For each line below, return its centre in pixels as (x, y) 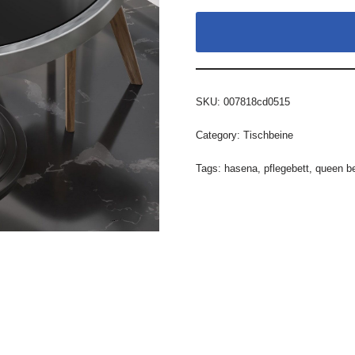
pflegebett (286, 168)
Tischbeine (268, 135)
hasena (240, 168)
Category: (219, 135)
